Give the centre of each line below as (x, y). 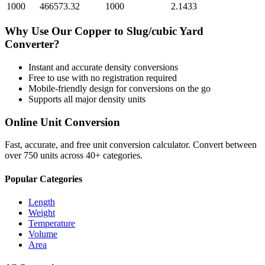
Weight (42, 212)
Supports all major (64, 99)
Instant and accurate (67, 67)
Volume (43, 234)
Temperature (52, 223)
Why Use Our (40, 31)
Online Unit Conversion (62, 122)
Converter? (32, 44)
